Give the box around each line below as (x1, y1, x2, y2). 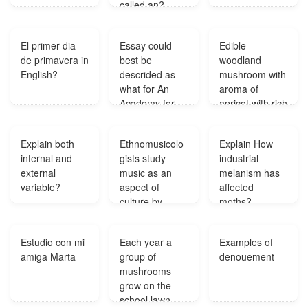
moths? (219, 195, 252, 208)
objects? (120, 223, 157, 237)
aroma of (219, 82, 258, 96)
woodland (219, 53, 261, 67)
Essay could (120, 38, 173, 52)
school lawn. (120, 293, 174, 307)
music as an (120, 166, 173, 179)
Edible (219, 38, 246, 52)
